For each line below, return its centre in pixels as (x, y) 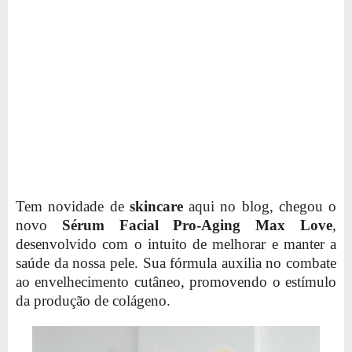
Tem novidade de (73, 206)
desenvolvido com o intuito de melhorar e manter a (176, 244)
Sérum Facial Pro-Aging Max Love (197, 225)
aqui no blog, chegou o (259, 206)
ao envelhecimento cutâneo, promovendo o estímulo (176, 281)
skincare (156, 206)
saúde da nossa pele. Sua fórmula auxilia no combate (176, 262)
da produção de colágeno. (93, 300)
